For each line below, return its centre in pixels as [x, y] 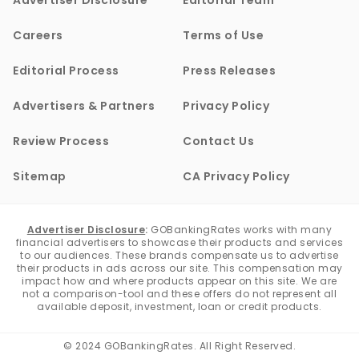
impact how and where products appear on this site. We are [179, 281]
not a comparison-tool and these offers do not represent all [179, 294]
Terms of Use [223, 36]
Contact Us [218, 141]
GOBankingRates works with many [240, 230]
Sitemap [40, 177]
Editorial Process [66, 71]
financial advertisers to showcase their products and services [179, 243]
